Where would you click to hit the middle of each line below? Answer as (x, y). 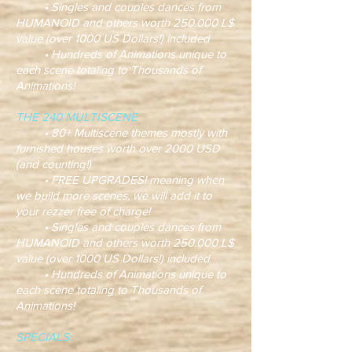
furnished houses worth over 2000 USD (118, 148)
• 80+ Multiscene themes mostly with (121, 132)
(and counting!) (53, 164)
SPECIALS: (44, 337)
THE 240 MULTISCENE (77, 117)
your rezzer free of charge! (83, 211)
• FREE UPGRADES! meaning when (120, 180)
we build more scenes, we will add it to (114, 195)
